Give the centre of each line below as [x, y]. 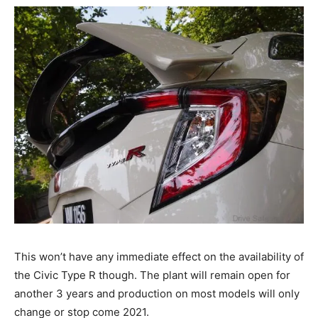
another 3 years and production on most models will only [157, 294]
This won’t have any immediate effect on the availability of [159, 257]
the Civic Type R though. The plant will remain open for [152, 275]
